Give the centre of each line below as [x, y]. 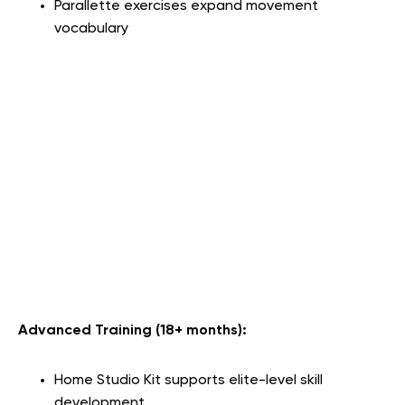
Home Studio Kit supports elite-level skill [188, 380]
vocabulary [91, 28]
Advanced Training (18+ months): [132, 330]
